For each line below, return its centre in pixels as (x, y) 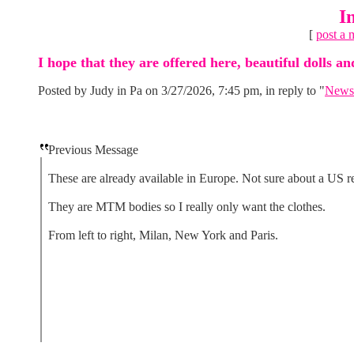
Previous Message (93, 150)
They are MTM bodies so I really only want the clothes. (187, 207)
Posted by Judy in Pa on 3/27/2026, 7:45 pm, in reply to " (181, 90)
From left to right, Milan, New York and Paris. (163, 235)
